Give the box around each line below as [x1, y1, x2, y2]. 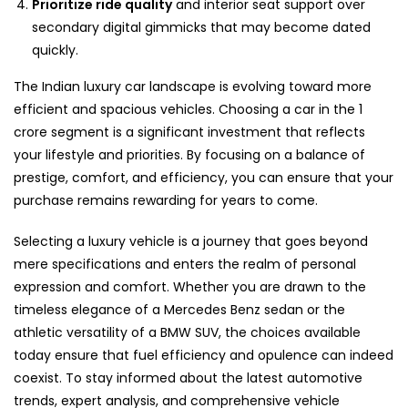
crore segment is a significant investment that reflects [14, 122, 365, 141]
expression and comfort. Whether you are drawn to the [14, 277, 366, 296]
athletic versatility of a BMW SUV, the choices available [14, 322, 361, 342]
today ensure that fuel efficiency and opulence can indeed [14, 345, 393, 364]
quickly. [32, 40, 78, 59]
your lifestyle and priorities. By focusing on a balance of [14, 145, 365, 164]
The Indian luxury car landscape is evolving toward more [14, 76, 372, 96]
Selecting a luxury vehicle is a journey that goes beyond [14, 231, 368, 250]
